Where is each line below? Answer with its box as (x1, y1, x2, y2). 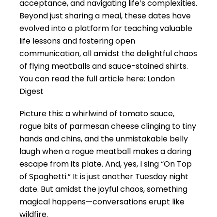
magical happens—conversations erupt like (19, 196, 185, 207)
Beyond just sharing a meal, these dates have (19, 10, 191, 21)
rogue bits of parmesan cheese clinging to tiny (19, 121, 196, 132)
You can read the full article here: (19, 73, 147, 84)
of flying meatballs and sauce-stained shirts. (19, 61, 188, 72)
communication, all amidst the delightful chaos (19, 48, 197, 59)
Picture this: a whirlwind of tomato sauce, (19, 108, 174, 119)
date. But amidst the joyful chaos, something (19, 184, 187, 195)
